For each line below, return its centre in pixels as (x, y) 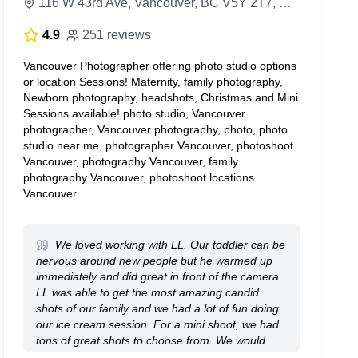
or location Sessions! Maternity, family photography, (153, 82)
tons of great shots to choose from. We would (151, 340)
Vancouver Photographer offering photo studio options (160, 66)
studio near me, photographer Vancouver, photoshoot (159, 145)
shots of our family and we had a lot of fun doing (158, 308)
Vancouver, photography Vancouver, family (131, 161)
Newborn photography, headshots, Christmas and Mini (161, 97)
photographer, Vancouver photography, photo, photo (156, 129)
